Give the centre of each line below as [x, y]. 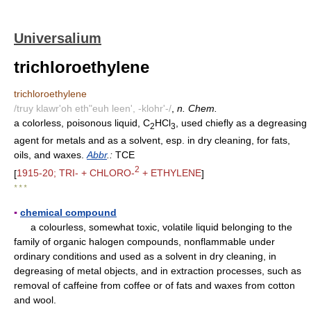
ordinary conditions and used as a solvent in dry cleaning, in [145, 257]
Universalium [58, 38]
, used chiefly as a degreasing [241, 123]
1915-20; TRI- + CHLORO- [76, 173]
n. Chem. [197, 108]
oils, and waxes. [50, 154]
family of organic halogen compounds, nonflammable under [144, 242]
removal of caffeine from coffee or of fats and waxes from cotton [154, 286]
